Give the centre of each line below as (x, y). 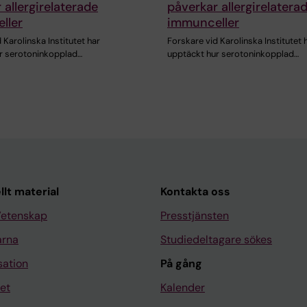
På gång (181, 263)
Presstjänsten (195, 215)
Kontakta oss (195, 191)
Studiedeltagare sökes (216, 239)
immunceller (203, 22)
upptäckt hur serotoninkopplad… (233, 53)
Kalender (183, 287)
